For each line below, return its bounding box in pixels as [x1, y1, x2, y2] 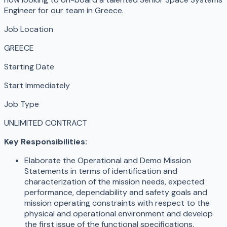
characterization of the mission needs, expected [24, 176, 204, 187]
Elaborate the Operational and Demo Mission [24, 155, 191, 166]
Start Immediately [4, 80, 70, 91]
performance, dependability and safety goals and [24, 187, 207, 198]
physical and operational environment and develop [24, 208, 213, 219]
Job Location [4, 24, 53, 35]
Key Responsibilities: [4, 136, 87, 147]
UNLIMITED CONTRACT [4, 118, 87, 129]
